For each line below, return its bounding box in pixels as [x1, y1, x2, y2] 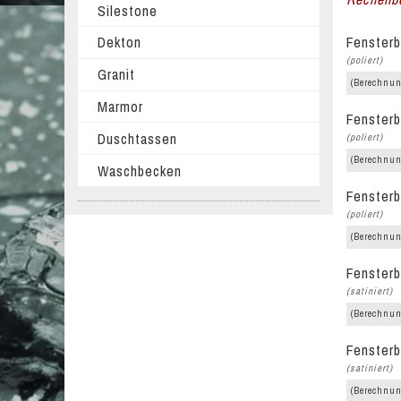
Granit [97, 64, 135, 85]
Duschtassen [97, 128, 177, 149]
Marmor [97, 96, 143, 116]
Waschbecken [97, 160, 182, 181]
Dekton [97, 32, 141, 53]
